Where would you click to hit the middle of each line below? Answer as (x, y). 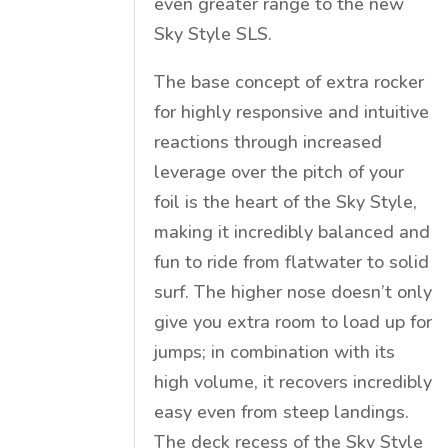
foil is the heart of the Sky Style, (286, 201)
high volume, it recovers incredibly (293, 381)
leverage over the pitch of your (279, 171)
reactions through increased (268, 141)
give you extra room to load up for (293, 321)
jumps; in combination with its (275, 351)
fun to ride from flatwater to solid (292, 261)
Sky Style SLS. (213, 33)
